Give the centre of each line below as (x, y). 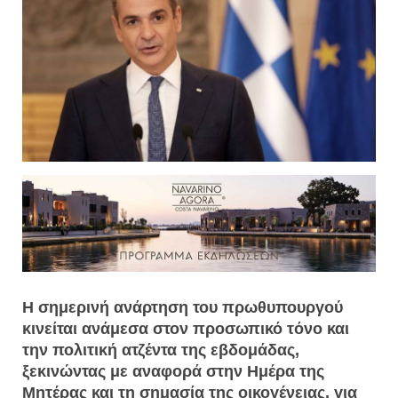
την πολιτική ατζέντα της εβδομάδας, (161, 350)
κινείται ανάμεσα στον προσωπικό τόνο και (186, 329)
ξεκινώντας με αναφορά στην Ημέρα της (173, 372)
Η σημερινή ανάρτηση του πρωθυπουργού (183, 308)
